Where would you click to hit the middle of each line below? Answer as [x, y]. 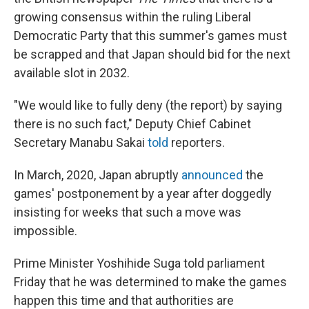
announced [212, 175]
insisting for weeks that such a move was [128, 212]
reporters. [197, 143]
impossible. [46, 231]
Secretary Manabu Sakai [81, 143]
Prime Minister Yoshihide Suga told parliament [139, 263]
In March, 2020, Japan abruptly [98, 175]
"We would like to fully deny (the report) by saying [148, 106]
